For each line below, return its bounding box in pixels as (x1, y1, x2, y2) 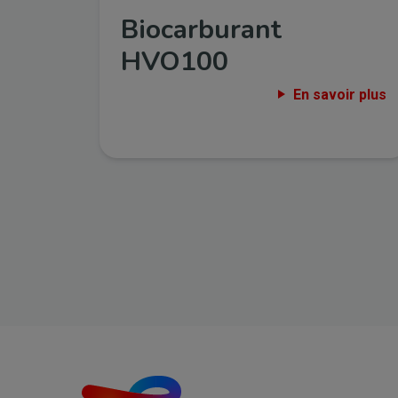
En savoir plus (292, 85, 386, 103)
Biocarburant (121, 11, 282, 48)
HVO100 (121, 43, 228, 80)
